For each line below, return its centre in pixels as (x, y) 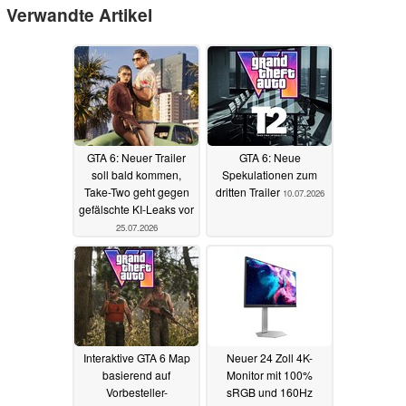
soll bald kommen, (136, 174)
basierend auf (136, 374)
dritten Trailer (249, 191)
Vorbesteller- (136, 391)
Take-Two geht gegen (136, 191)
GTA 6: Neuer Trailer (136, 157)
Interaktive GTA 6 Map (136, 357)
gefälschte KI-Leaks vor (136, 208)
